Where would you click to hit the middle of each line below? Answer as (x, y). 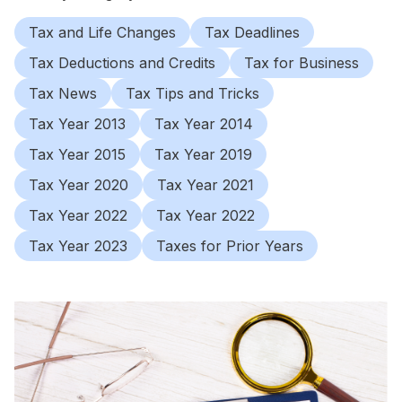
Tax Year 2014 (204, 124)
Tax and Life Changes (102, 32)
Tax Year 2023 (78, 246)
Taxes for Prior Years (230, 246)
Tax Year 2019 (203, 154)
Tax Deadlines (252, 32)
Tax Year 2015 (77, 154)
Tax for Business (301, 63)
